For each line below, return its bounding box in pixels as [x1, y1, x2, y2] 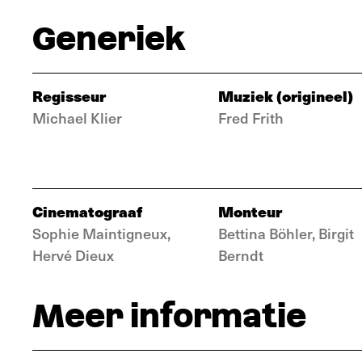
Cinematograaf [32, 200, 142, 222]
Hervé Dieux [32, 245, 114, 265]
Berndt [218, 245, 263, 265]
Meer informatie [32, 297, 306, 335]
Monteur [218, 200, 282, 222]
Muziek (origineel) [218, 85, 353, 107]
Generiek [32, 20, 186, 57]
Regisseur [32, 85, 106, 107]
